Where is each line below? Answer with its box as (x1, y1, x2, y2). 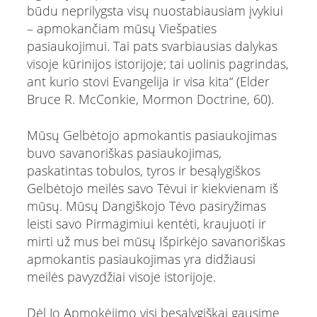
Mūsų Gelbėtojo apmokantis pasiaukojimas (26, 126, 277, 144)
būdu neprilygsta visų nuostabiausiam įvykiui (26, 1, 283, 19)
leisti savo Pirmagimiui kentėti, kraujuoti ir (26, 214, 266, 232)
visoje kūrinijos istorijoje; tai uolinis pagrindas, (26, 54, 289, 72)
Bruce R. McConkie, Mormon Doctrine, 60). (26, 90, 274, 108)
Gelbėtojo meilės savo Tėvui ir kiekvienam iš (26, 179, 278, 197)
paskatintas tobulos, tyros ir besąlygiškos (26, 161, 260, 179)
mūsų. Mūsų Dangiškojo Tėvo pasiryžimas (26, 197, 266, 214)
